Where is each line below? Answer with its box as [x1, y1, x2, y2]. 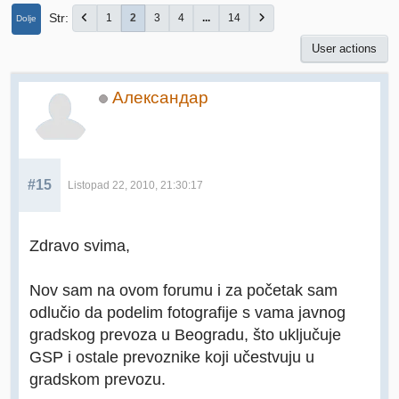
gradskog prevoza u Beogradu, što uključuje [29, 325, 341, 345]
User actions [312, 42, 377, 56]
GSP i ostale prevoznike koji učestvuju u [29, 347, 314, 367]
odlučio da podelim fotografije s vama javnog [29, 303, 346, 322]
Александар [112, 88, 208, 108]
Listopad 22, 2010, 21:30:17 [68, 180, 203, 191]
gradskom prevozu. [29, 370, 166, 389]
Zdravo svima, [29, 236, 130, 256]
